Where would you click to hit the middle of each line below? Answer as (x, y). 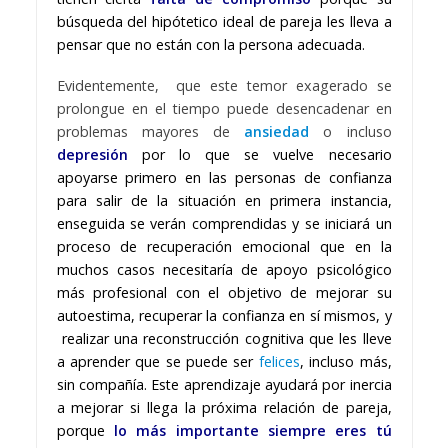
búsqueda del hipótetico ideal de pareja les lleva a (224, 22)
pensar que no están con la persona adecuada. (212, 45)
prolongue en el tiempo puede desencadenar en (224, 108)
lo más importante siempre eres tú (252, 430)
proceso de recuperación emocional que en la (224, 246)
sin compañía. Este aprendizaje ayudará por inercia (224, 384)
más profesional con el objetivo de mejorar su (224, 292)
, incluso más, (345, 361)
